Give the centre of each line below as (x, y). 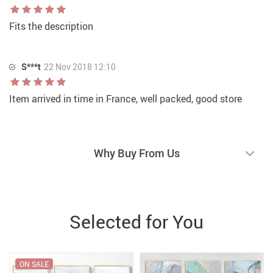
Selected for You (136, 221)
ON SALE (34, 264)
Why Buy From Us (136, 153)
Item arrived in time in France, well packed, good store (126, 98)
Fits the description (51, 26)
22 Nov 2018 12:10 (80, 66)
